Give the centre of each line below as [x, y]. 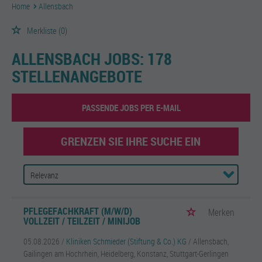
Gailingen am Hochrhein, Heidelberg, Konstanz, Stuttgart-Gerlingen [126, 254]
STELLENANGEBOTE [77, 76]
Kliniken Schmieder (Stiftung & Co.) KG [126, 241]
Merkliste [42, 30]
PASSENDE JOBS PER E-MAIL [131, 108]
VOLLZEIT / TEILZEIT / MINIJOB [82, 221]
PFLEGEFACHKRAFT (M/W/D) [78, 211]
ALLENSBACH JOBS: [78, 58]
